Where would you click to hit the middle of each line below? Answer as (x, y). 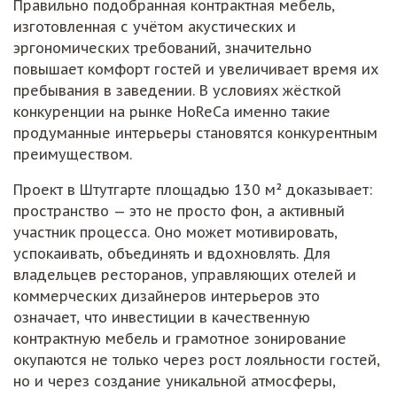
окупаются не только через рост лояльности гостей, (197, 359)
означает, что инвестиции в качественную (162, 317)
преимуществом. (73, 154)
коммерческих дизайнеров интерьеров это (167, 296)
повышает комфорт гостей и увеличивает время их (196, 69)
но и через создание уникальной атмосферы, (175, 381)
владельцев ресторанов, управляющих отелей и (185, 274)
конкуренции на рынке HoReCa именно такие (172, 111)
